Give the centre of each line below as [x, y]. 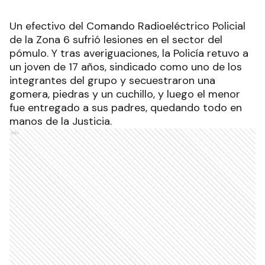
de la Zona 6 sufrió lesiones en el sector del [116, 40]
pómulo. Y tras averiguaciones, [86, 54]
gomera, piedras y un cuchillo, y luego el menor [125, 94]
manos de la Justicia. [61, 122]
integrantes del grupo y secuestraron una [112, 81]
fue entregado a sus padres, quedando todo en [126, 108]
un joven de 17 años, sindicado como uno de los [126, 67]
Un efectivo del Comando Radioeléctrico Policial [127, 26]
